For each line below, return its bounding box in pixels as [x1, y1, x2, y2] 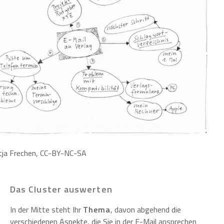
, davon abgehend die [110, 203, 181, 216]
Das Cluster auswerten [10, 182, 112, 196]
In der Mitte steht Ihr [10, 203, 83, 216]
